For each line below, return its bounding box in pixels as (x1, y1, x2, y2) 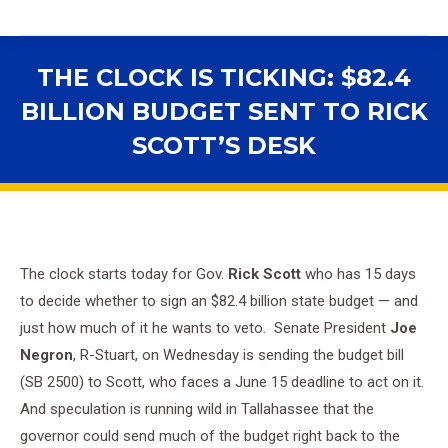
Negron (20, 346, 73, 364)
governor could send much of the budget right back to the (20, 427, 400, 445)
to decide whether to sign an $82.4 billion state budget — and (20, 292, 418, 310)
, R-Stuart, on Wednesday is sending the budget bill (73, 346, 404, 364)
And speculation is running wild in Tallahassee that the (20, 400, 374, 418)
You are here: (224, 167, 311, 185)
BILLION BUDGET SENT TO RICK (20, 97, 428, 126)
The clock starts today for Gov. (20, 265, 228, 283)
